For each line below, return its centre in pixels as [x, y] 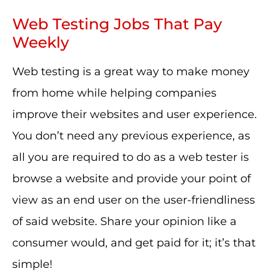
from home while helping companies [114, 93]
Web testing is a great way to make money [131, 72]
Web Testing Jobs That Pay [117, 24]
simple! [32, 264]
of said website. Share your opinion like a [124, 221]
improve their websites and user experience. [135, 114]
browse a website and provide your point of [131, 179]
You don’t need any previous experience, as [131, 136]
